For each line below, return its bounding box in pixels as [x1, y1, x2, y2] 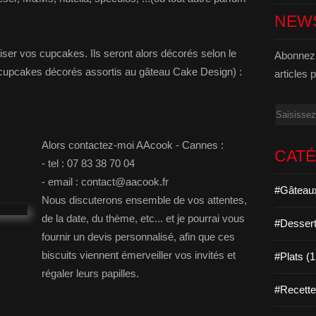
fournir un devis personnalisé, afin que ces [42, 231, 235, 243]
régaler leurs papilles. [42, 267, 139, 279]
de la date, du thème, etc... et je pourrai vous [42, 212, 245, 224]
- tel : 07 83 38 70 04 [42, 157, 135, 169]
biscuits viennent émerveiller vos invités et [42, 249, 236, 261]
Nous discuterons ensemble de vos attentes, [42, 194, 247, 206]
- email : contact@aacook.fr [42, 176, 169, 188]
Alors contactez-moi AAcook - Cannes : [42, 139, 224, 151]
